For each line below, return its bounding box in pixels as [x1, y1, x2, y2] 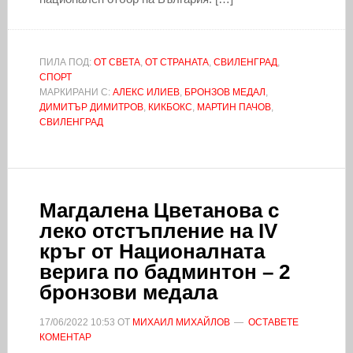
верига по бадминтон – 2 [39, 259, 290, 284]
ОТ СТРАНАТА [144, 56, 209, 68]
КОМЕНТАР [39, 331, 91, 343]
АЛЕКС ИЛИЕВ [112, 86, 180, 98]
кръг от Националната [39, 239, 265, 263]
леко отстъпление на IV [39, 218, 277, 243]
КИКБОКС [147, 101, 192, 113]
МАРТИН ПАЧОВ [196, 101, 271, 113]
